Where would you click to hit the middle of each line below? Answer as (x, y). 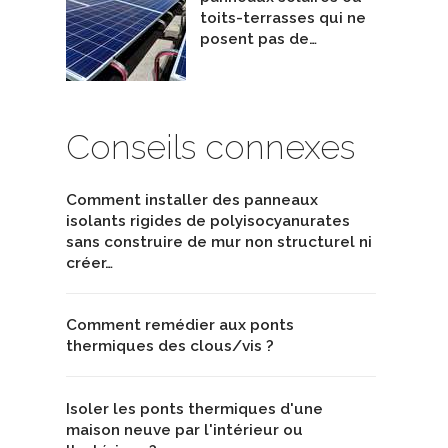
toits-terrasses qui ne (283, 18)
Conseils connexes (210, 147)
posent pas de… (258, 39)
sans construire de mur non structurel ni (219, 242)
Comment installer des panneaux (192, 200)
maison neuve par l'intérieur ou (184, 429)
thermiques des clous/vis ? (170, 346)
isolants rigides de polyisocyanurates (208, 221)
